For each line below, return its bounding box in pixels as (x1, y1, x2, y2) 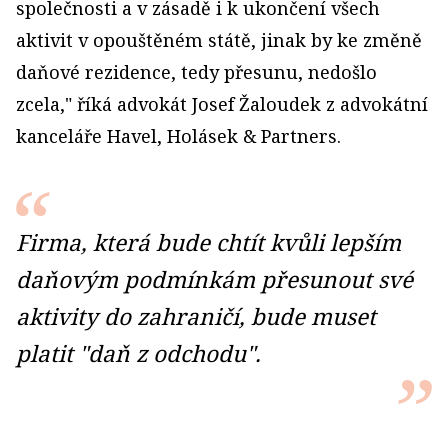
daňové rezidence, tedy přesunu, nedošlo (16, 60, 377, 85)
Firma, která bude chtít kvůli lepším (16, 227, 401, 259)
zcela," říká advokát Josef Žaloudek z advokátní (16, 92, 428, 117)
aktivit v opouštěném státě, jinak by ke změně (16, 28, 422, 53)
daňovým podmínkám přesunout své (16, 264, 413, 296)
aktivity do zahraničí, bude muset (16, 301, 376, 333)
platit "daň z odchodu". (16, 338, 261, 370)
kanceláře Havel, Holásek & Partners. (16, 124, 341, 149)
